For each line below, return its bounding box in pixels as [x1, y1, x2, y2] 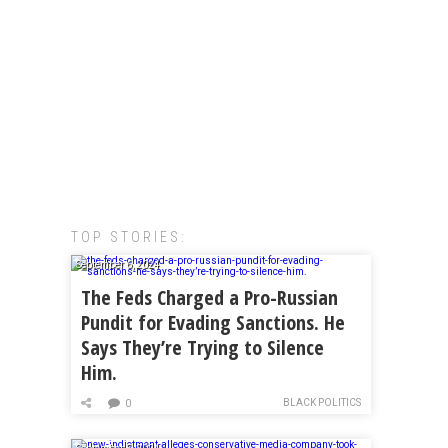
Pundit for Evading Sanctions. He [81, 309, 345, 336]
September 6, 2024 [76, 259, 160, 270]
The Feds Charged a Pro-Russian [81, 284, 338, 311]
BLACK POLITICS [283, 397, 361, 408]
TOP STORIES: [71, 229, 187, 245]
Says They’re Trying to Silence [81, 334, 324, 361]
